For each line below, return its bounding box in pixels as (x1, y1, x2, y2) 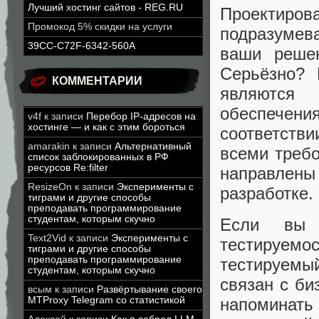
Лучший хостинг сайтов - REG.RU (28, 2, 183, 13)
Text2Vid (28, 233, 66, 244)
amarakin (28, 141, 70, 152)
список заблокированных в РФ (28, 152, 169, 162)
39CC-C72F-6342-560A (28, 41, 135, 51)
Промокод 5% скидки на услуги (28, 21, 172, 32)
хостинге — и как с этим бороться (28, 122, 185, 132)
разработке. (220, 184, 313, 204)
